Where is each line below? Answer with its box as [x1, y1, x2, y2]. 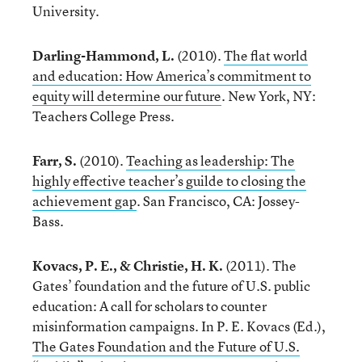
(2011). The [225, 256, 297, 275]
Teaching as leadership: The [126, 151, 295, 170]
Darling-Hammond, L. [32, 46, 175, 65]
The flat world [224, 46, 308, 65]
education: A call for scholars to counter [32, 297, 267, 315]
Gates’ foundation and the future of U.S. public [32, 276, 310, 295]
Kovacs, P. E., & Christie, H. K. [32, 256, 225, 275]
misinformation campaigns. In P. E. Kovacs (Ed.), [32, 317, 326, 335]
